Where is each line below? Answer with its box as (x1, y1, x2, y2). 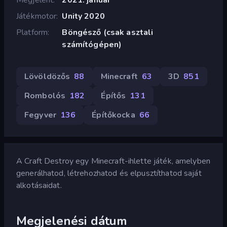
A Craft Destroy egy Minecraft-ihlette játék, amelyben (16, 155, 210, 167)
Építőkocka (92, 109, 135, 121)
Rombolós (24, 90, 66, 101)
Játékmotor (16, 10, 57, 22)
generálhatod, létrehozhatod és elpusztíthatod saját (16, 167, 202, 179)
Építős (101, 90, 126, 101)
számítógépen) (62, 39, 122, 50)
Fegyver (24, 109, 56, 121)
